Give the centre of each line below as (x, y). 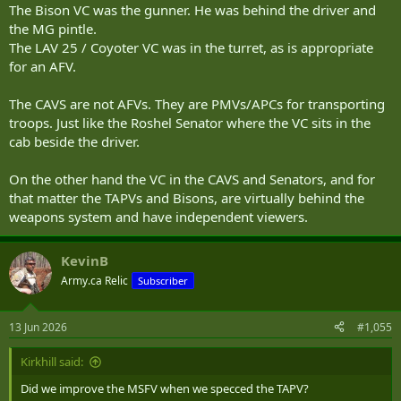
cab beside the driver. (74, 142)
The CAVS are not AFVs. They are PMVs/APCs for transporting (197, 104)
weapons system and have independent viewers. (158, 217)
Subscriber (163, 281)
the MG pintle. (53, 29)
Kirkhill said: (52, 361)
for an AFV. (43, 67)
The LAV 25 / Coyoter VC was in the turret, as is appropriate (191, 48)
